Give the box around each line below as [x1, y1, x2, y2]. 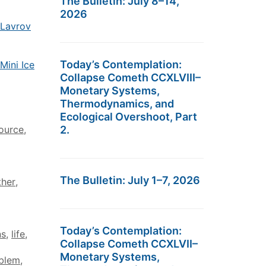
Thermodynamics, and [60, 97, 174, 110]
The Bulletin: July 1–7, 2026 [60, 174, 200, 186]
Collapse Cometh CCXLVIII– [60, 71, 201, 84]
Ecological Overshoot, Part [60, 110, 197, 123]
